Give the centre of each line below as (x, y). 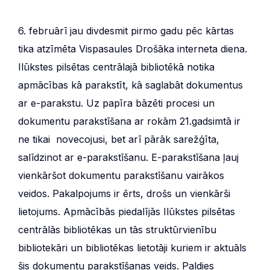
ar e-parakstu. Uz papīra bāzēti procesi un (116, 103)
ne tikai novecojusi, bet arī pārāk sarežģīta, (119, 139)
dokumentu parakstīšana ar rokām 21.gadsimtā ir (129, 121)
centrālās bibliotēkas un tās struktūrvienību (117, 229)
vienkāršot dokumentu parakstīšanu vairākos (121, 175)
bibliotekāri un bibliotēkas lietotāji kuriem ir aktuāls (132, 247)
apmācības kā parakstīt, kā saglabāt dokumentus (130, 85)
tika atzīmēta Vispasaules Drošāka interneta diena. (133, 49)
